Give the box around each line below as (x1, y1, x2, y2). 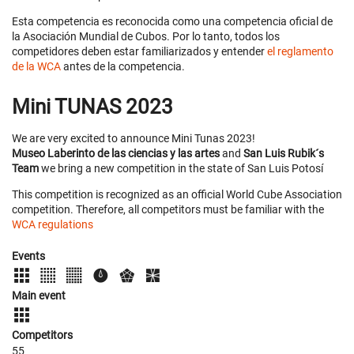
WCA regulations (12, 217, 93, 231)
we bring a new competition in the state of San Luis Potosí (39, 161, 323, 175)
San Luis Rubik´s (243, 146, 324, 160)
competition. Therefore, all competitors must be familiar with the (12, 202, 324, 216)
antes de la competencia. (63, 60, 185, 73)
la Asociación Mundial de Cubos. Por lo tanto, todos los (12, 30, 280, 43)
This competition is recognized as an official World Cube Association (12, 187, 342, 201)
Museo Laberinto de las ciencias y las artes (12, 146, 220, 160)
